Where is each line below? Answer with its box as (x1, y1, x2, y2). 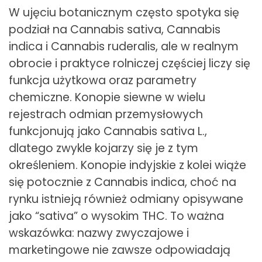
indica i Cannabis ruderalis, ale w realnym (9, 38, 239, 54)
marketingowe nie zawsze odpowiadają (9, 242, 230, 258)
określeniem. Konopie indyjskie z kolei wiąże (9, 157, 246, 173)
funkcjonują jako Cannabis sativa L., (9, 123, 207, 139)
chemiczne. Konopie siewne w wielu (9, 89, 205, 105)
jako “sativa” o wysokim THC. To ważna (9, 208, 224, 224)
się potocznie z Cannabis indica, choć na (9, 174, 236, 190)
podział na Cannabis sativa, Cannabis (9, 21, 220, 37)
